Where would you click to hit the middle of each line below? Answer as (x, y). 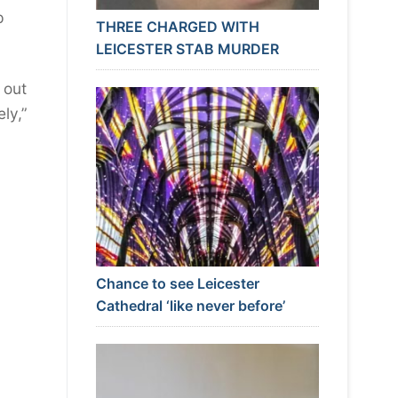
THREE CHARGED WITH (177, 26)
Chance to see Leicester (177, 283)
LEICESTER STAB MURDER (187, 48)
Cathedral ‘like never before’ (190, 305)
